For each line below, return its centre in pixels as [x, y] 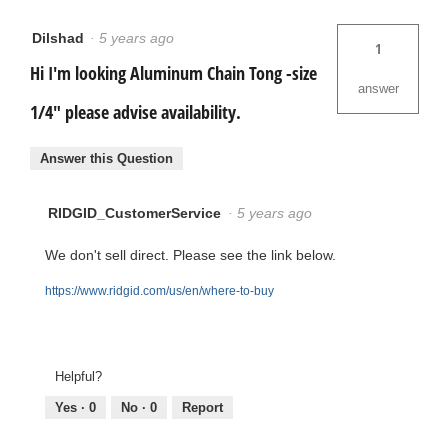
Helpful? [78, 377]
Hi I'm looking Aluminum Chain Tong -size [173, 73]
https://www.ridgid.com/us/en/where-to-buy [159, 290]
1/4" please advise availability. [135, 112]
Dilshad [58, 38]
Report [202, 408]
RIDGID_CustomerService [134, 212]
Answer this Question [106, 158]
